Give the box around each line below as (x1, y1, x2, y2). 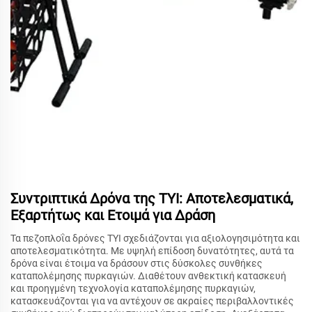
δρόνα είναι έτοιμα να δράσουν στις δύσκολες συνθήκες (10, 257, 263, 269)
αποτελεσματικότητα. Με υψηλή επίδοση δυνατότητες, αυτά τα (10, 244, 294, 256)
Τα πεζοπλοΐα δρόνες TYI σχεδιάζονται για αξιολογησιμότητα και (10, 232, 300, 244)
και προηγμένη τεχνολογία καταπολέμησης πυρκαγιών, (10, 282, 256, 294)
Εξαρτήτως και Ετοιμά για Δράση (10, 206, 215, 224)
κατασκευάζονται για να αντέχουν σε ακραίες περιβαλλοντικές (10, 295, 294, 306)
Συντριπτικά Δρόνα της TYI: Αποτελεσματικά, (10, 189, 293, 207)
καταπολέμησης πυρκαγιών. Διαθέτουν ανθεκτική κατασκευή (10, 270, 286, 281)
